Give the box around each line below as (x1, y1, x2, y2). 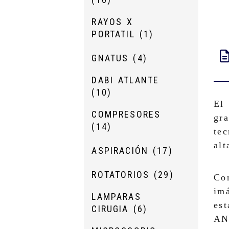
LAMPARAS (91, 191, 141, 202)
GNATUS (91, 53, 133, 64)
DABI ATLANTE (91, 75, 159, 86)
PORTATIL (91, 29, 140, 40)
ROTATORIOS (91, 169, 154, 180)
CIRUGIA (91, 203, 133, 215)
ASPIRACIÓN (91, 145, 153, 156)
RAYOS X (91, 16, 133, 28)
